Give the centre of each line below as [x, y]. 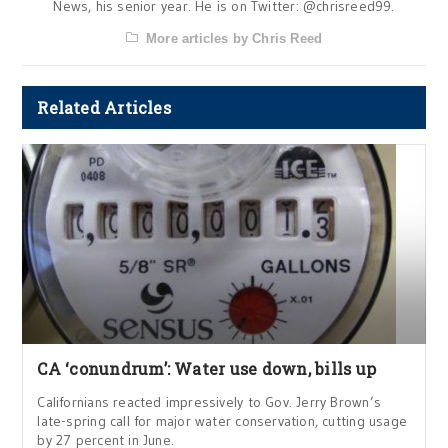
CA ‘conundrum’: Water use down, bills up [207, 368]
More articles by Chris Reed [234, 38]
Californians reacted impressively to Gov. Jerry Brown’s [209, 402]
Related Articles [104, 107]
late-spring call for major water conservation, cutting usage [222, 421]
